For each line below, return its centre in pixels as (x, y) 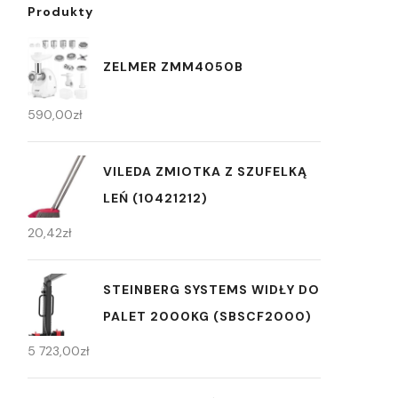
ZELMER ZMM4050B (173, 66)
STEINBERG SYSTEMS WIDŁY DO (211, 289)
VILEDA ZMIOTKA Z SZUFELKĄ (205, 171)
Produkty (60, 12)
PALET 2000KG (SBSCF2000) (207, 316)
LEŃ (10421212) (155, 198)
